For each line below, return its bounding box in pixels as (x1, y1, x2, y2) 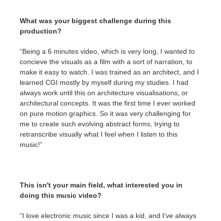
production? (20, 27, 62, 35)
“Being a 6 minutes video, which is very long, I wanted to (20, 47, 195, 55)
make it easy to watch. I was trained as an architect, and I (20, 68, 199, 76)
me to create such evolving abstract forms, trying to (20, 120, 180, 128)
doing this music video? (20, 191, 102, 199)
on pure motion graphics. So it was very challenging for (20, 110, 191, 117)
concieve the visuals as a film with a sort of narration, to (20, 58, 192, 66)
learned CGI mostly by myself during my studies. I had (20, 78, 188, 86)
